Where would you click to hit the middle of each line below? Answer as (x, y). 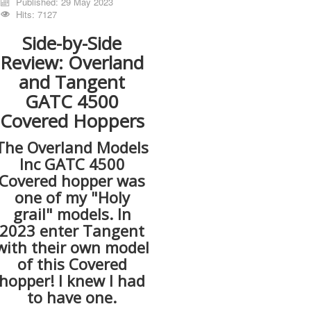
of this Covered (72, 264)
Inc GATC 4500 (72, 164)
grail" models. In (72, 214)
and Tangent (72, 82)
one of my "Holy (72, 197)
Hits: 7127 (36, 15)
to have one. (72, 297)
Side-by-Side (72, 43)
